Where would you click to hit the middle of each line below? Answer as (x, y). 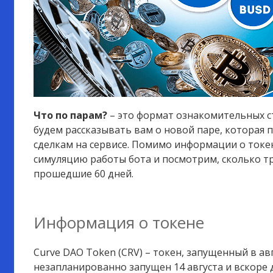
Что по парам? (71, 115)
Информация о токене (119, 222)
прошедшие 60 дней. (83, 173)
